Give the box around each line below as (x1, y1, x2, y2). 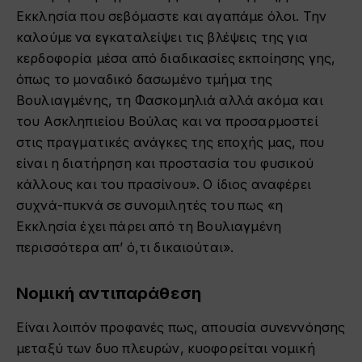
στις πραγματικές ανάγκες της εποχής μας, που (16, 135, 325, 150)
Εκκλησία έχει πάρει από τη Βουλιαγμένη (16, 219, 282, 234)
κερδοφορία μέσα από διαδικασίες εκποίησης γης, (16, 51, 336, 66)
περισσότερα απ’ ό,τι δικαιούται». (16, 240, 234, 255)
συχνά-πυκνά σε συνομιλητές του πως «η (16, 198, 283, 213)
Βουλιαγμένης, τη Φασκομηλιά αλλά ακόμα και (16, 93, 323, 108)
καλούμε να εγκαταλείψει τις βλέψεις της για (16, 30, 308, 45)
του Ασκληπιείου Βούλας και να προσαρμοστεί (16, 114, 318, 129)
